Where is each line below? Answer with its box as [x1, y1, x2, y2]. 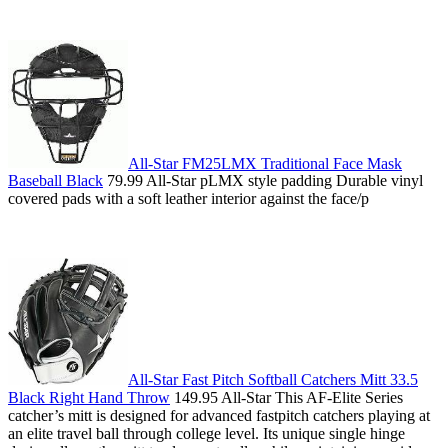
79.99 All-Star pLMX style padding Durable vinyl [103, 172, 423, 190]
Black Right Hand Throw [8, 389, 170, 407]
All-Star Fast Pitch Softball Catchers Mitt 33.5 [128, 371, 418, 389]
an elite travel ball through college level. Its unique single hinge [8, 425, 405, 443]
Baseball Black [8, 172, 103, 190]
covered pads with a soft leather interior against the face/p [8, 190, 369, 208]
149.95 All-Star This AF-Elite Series [170, 389, 403, 407]
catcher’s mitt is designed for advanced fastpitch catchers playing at [8, 407, 430, 425]
